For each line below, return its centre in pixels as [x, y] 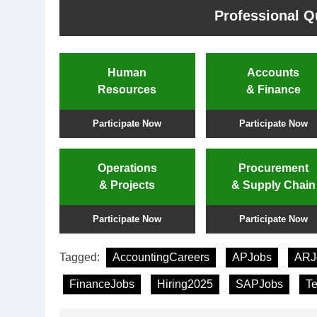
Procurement [273, 168]
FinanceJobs [102, 284]
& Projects [127, 185]
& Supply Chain [273, 185]
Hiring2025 [185, 284]
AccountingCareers [161, 257]
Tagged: [81, 257]
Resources [127, 89]
